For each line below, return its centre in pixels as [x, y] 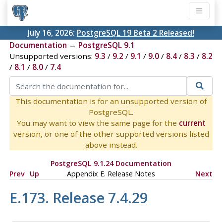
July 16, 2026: [52, 33]
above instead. [111, 144]
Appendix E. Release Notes [111, 173]
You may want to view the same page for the [98, 123]
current [192, 123]
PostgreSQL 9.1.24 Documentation [111, 163]
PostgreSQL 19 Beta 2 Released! [136, 33]
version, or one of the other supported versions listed [111, 134]
